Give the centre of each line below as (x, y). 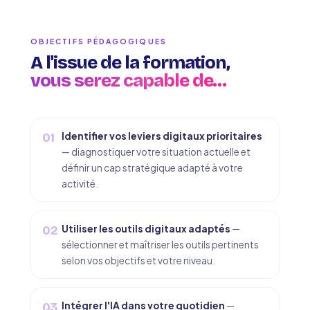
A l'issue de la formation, (130, 63)
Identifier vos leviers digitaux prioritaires (162, 136)
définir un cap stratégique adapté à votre (152, 168)
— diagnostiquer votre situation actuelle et (156, 152)
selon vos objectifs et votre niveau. (138, 261)
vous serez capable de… (129, 81)
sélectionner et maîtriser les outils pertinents (160, 245)
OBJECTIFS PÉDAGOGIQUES (99, 41)
